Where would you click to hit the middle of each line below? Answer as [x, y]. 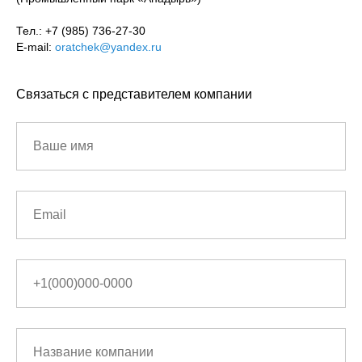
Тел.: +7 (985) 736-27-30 [81, 31]
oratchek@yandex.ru [108, 47]
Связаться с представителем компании [134, 95]
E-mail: [36, 47]
